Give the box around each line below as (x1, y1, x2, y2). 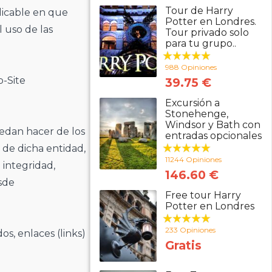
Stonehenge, (165, 108, 228, 120)
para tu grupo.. (165, 38, 236, 49)
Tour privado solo (165, 27, 249, 38)
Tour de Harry (165, 5, 233, 16)
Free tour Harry (165, 189, 241, 201)
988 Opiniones (165, 63, 217, 72)
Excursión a (165, 97, 220, 109)
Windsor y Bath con (165, 119, 260, 131)
